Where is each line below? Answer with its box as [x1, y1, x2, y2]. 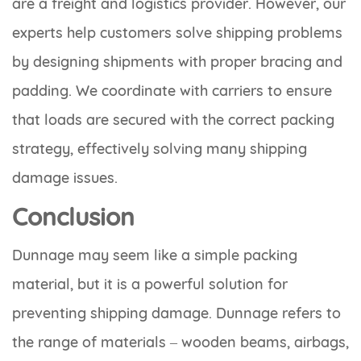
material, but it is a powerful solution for [12, 275, 288, 294]
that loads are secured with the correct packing [12, 110, 334, 130]
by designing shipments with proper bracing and [12, 52, 342, 72]
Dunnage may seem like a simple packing [12, 246, 297, 265]
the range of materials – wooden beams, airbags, [12, 333, 349, 352]
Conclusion [12, 201, 135, 233]
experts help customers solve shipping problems [12, 23, 342, 43]
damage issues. [12, 168, 118, 188]
